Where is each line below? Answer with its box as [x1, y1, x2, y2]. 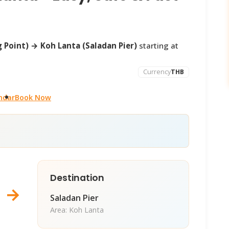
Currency [143, 67, 171, 77]
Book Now [15, 93, 51, 103]
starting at [137, 40, 178, 51]
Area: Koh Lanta [50, 205, 104, 215]
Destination [50, 172, 104, 185]
